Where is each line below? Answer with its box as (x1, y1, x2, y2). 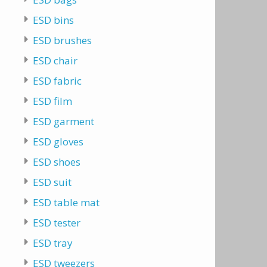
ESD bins (32, 13, 74, 27)
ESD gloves (32, 135, 83, 148)
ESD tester (32, 216, 80, 229)
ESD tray (32, 236, 73, 250)
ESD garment (32, 114, 94, 128)
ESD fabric (32, 74, 82, 88)
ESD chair (32, 54, 77, 67)
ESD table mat (32, 195, 100, 209)
